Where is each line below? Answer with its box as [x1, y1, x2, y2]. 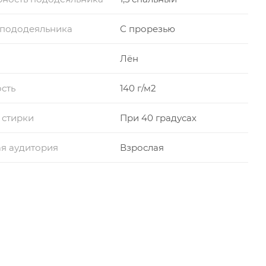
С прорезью [119, 23, 175, 34]
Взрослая [119, 141, 164, 153]
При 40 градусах [119, 112, 197, 123]
